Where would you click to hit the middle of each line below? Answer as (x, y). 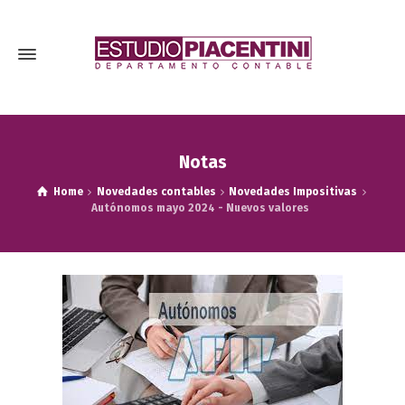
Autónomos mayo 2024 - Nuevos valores (202, 208)
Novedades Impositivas (293, 192)
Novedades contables (156, 192)
